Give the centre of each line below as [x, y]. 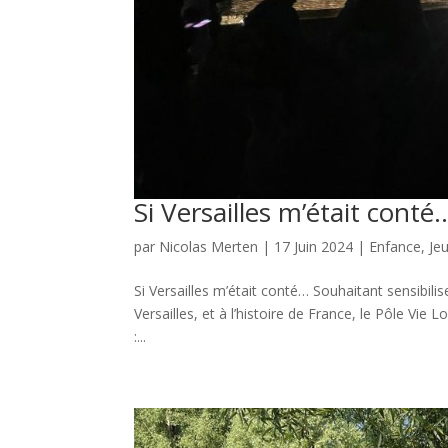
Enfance [395, 246]
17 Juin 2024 [314, 246]
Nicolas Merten [209, 246]
